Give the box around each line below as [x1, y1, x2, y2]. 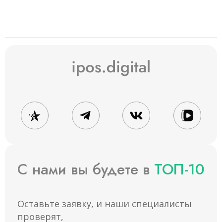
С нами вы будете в [17, 159, 154, 180]
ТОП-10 [154, 159, 205, 180]
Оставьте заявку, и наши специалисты [17, 198, 192, 210]
